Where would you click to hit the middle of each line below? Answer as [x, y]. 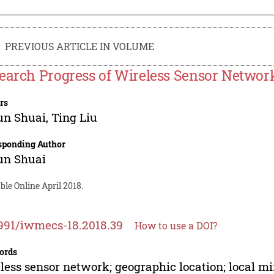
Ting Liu [75, 117]
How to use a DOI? [176, 225]
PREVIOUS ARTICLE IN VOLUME [80, 46]
